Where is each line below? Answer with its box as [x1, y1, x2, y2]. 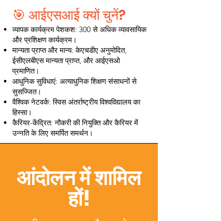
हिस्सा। [12, 108, 32, 117]
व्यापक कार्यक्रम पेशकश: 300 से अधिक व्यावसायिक [12, 25, 147, 34]
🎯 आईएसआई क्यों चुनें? [12, 6, 126, 24]
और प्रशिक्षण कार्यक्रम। [12, 35, 77, 44]
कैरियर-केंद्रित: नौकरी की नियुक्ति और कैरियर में [12, 118, 138, 127]
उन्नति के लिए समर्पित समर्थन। [12, 128, 93, 138]
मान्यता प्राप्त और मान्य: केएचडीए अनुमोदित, [12, 45, 127, 55]
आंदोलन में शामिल [17, 163, 141, 192]
